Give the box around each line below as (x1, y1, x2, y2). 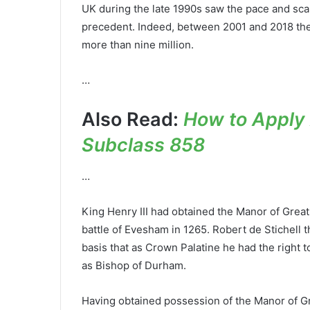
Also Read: (82, 108, 179, 131)
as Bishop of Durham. (82, 258, 186, 272)
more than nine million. (82, 38, 194, 52)
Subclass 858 (82, 134, 205, 157)
